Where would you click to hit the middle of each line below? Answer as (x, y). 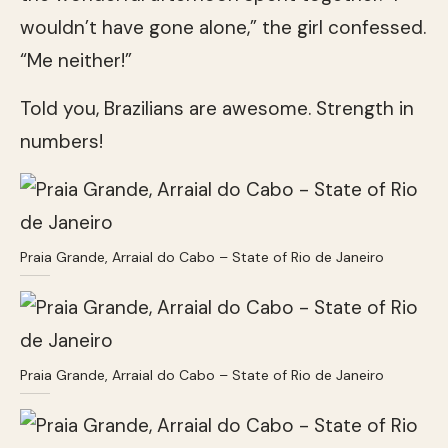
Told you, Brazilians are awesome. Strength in (217, 108)
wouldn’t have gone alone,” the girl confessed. (223, 27)
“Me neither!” (76, 60)
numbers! (61, 141)
